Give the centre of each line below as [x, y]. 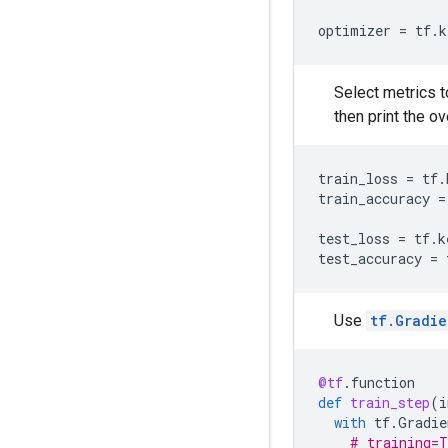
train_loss [358, 178]
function [383, 382]
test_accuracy [370, 258]
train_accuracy [374, 198]
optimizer [354, 30]
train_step [390, 402]
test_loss [354, 238]
